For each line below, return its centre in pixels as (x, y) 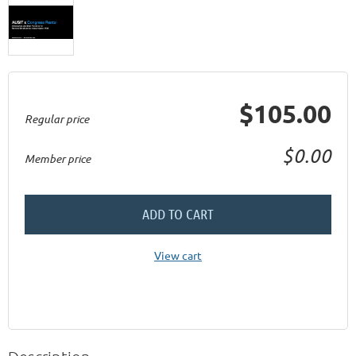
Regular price (57, 118)
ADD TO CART (178, 213)
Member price (58, 158)
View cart (178, 255)
